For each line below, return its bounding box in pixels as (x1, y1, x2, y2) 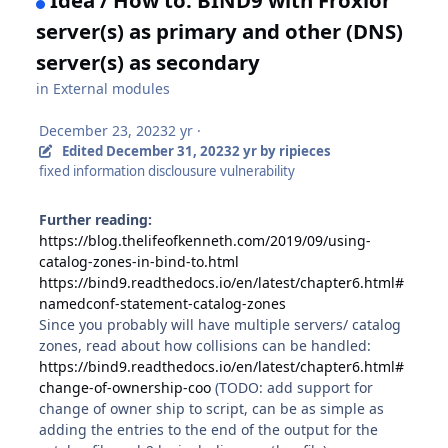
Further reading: (39, 209, 153, 229)
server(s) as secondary (36, 47, 261, 76)
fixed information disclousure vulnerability (39, 161, 296, 180)
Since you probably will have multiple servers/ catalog (39, 314, 402, 334)
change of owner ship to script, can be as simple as (39, 398, 385, 418)
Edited (61, 141, 106, 160)
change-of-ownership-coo (39, 377, 212, 397)
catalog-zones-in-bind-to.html (39, 251, 240, 271)
